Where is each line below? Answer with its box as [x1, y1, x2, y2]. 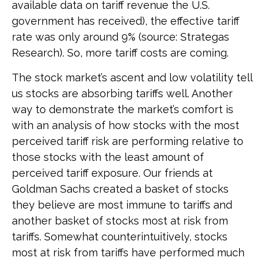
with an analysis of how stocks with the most [12, 119, 239, 131]
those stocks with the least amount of [12, 151, 204, 163]
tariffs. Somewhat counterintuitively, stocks [12, 230, 227, 243]
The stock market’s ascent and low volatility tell [12, 71, 252, 84]
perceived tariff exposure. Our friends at [12, 167, 213, 179]
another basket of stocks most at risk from [12, 214, 228, 227]
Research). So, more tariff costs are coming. [12, 47, 229, 59]
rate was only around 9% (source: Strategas [12, 31, 229, 43]
